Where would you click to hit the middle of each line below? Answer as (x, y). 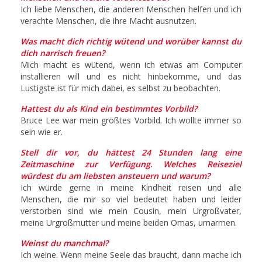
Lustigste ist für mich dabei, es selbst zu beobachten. (120, 88)
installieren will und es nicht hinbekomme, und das (131, 76)
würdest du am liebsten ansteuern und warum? (115, 175)
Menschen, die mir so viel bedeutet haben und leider (131, 199)
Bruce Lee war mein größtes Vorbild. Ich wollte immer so (131, 120)
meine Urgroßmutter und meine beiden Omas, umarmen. (129, 222)
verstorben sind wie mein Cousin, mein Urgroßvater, (131, 211)
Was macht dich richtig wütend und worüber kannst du (131, 41)
